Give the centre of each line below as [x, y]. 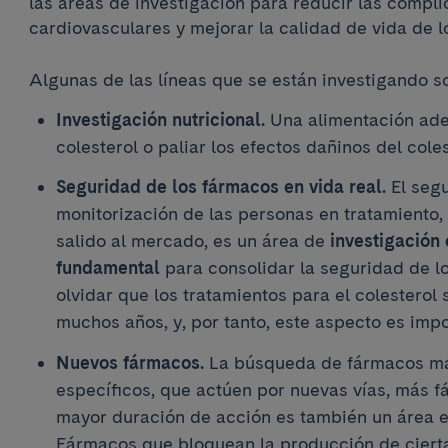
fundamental [107, 267]
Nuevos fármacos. [129, 362]
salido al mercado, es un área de [190, 240]
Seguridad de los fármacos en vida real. [220, 186]
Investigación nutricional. [160, 119]
